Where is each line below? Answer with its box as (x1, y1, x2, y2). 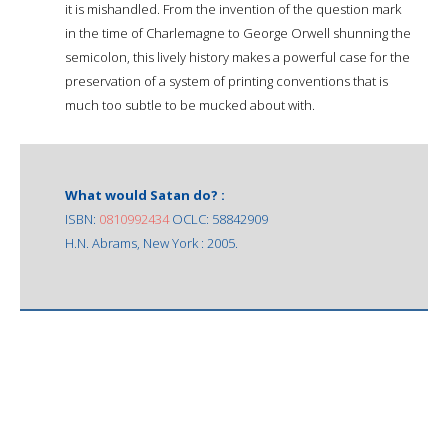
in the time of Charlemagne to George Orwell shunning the (65, 23, 411, 42)
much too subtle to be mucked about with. (65, 95, 315, 114)
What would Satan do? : (65, 185, 225, 204)
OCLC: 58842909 (169, 209, 268, 228)
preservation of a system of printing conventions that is (65, 71, 388, 90)
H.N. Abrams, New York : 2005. (65, 233, 238, 252)
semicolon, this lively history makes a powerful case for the (65, 47, 410, 66)
